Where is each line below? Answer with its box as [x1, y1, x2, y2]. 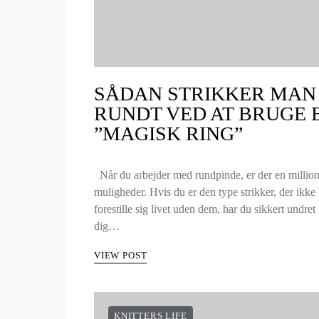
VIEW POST [94, 250, 147, 261]
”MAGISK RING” [94, 122, 243, 145]
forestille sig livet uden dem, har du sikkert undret [94, 203, 315, 215]
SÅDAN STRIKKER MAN [94, 83, 316, 105]
